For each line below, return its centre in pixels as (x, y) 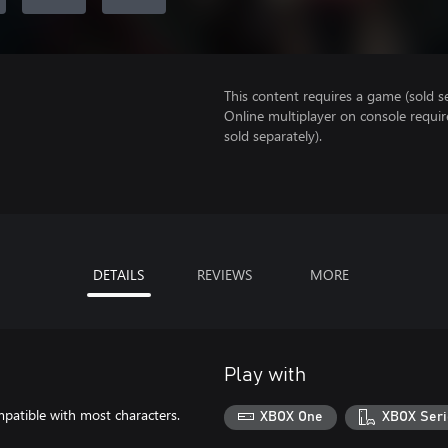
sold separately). (273, 135)
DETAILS (118, 274)
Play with (265, 374)
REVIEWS (224, 274)
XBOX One (292, 417)
